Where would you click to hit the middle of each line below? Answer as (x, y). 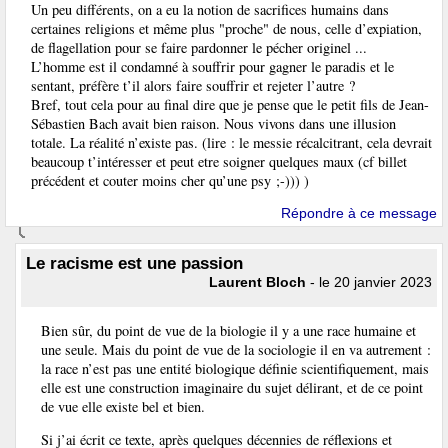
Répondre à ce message (359, 212)
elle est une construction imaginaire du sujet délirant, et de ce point (232, 387)
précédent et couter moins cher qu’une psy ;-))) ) (170, 181)
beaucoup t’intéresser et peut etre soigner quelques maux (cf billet (219, 162)
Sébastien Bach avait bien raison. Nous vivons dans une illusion (213, 124)
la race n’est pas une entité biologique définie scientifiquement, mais (235, 368)
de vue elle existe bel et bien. (123, 406)
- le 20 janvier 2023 (369, 281)
